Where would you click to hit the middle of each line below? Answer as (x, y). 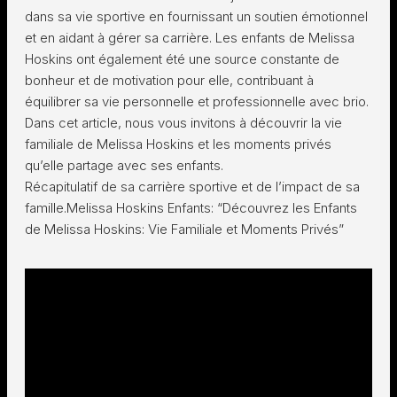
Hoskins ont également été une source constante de (182, 59)
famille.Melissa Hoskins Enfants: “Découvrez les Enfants (191, 208)
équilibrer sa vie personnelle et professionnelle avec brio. (197, 101)
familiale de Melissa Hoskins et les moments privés (178, 144)
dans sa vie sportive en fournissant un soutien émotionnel (196, 16)
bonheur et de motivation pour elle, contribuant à (169, 80)
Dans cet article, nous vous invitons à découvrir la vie (183, 123)
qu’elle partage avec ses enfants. (124, 165)
